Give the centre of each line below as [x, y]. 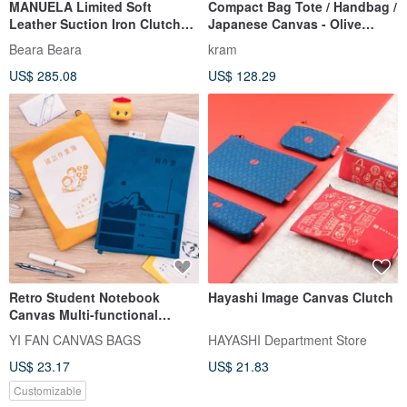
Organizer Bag [53, 332]
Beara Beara [45, 50]
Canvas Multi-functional [84, 315]
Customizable [48, 391]
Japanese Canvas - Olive [285, 24]
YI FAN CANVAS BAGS [75, 340]
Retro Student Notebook [84, 298]
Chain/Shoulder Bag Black [90, 41]
